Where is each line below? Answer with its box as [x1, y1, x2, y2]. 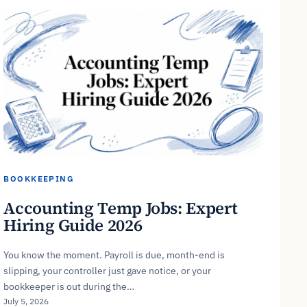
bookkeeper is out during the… [3, 280, 135, 293]
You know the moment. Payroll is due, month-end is [3, 248, 225, 261]
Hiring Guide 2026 [3, 213, 143, 236]
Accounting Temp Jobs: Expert [3, 196, 238, 219]
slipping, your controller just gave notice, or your [3, 264, 212, 277]
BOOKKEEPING [3, 173, 75, 184]
